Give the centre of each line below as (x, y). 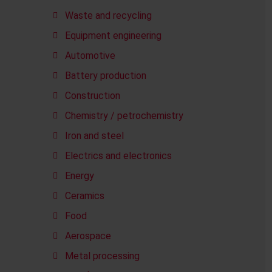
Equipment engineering (113, 36)
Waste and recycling (108, 15)
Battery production (106, 76)
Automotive (90, 56)
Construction (93, 96)
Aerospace (88, 236)
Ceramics (85, 196)
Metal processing (102, 256)
